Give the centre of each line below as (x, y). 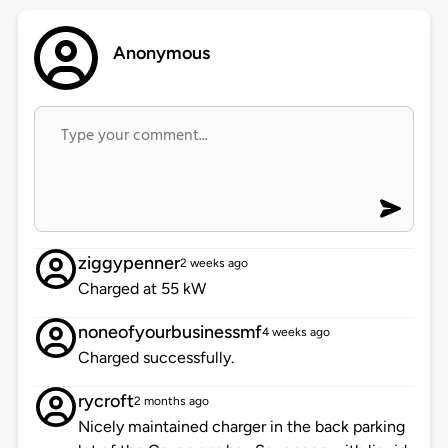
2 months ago (171, 401)
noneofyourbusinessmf (169, 332)
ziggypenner (128, 263)
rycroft (105, 401)
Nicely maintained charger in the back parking (241, 427)
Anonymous (162, 53)
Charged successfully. (155, 358)
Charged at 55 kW (141, 289)
